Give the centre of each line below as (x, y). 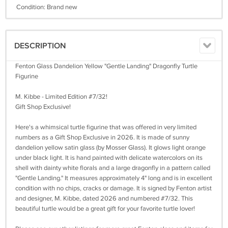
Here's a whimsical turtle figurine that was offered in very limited (106, 127)
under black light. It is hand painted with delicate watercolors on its (109, 158)
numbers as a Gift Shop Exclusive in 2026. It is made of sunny (102, 137)
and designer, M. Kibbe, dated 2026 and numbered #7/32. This (104, 198)
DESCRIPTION (40, 46)
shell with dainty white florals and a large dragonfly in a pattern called (113, 168)
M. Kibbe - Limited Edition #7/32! (61, 96)
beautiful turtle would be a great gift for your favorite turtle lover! (105, 208)
